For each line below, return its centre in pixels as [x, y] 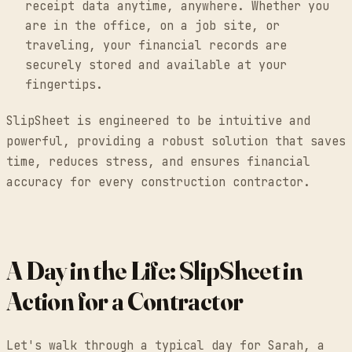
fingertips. [64, 84]
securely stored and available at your [156, 65]
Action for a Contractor [125, 301]
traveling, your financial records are [156, 45]
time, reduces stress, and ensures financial [158, 161]
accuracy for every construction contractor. [158, 182]
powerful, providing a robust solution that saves [176, 141]
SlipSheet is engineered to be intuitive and [158, 121]
